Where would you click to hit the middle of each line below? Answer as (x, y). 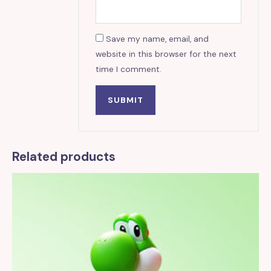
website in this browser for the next (166, 54)
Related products (64, 156)
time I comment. (129, 69)
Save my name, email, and (158, 39)
